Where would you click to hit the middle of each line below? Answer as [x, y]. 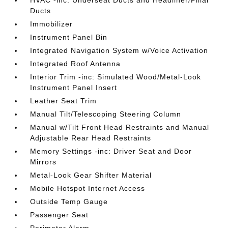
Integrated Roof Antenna [76, 64]
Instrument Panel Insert [74, 88]
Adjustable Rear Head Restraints [91, 138]
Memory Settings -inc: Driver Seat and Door [111, 151]
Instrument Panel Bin [69, 37]
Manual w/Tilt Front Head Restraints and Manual [120, 127]
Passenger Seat [60, 215]
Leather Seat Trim [64, 101]
